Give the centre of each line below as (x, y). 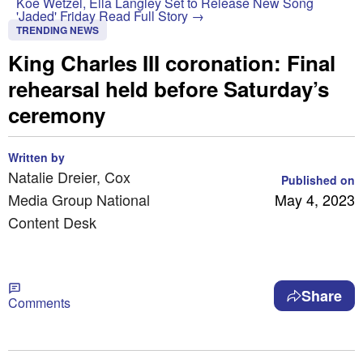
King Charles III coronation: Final (172, 63)
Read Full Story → (152, 16)
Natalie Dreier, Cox (69, 177)
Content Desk (52, 222)
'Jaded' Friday (58, 16)
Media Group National (79, 199)
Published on (318, 180)
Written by (36, 157)
